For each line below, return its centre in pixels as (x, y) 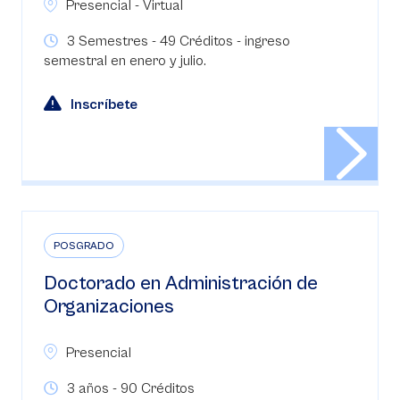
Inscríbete (104, 104)
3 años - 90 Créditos (131, 388)
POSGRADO (84, 246)
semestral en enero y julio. (125, 61)
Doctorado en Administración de (181, 283)
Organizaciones (109, 307)
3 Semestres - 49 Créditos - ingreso (179, 41)
